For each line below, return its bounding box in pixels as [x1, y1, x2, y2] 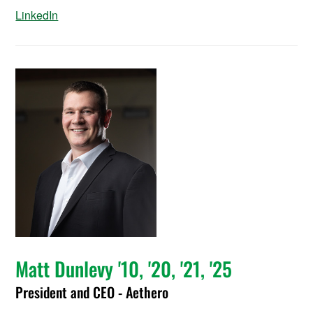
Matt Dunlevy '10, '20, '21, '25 [15, 254, 233, 283]
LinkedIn [15, 6, 59, 23]
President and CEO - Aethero [15, 281, 169, 303]
